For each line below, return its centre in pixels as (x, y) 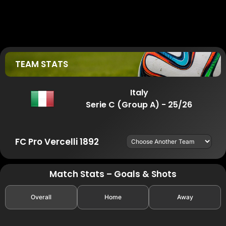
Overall (41, 197)
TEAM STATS (41, 64)
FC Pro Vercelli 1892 (57, 142)
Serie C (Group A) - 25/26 (139, 104)
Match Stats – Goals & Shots (113, 174)
